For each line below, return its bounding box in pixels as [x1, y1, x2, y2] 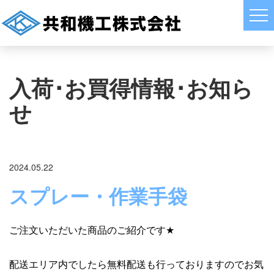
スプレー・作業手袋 [9, 181, 187, 210]
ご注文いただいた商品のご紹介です [9, 224, 166, 235]
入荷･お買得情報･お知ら [9, 71, 253, 103]
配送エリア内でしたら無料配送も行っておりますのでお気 [9, 259, 264, 270]
